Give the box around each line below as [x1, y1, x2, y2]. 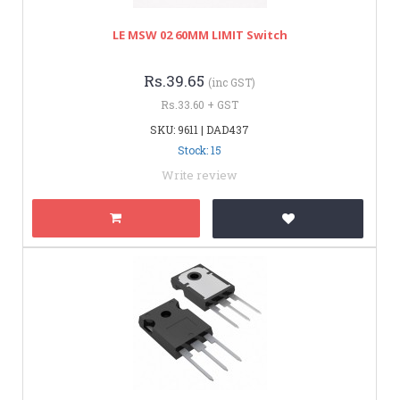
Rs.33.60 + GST [161, 96, 238, 112]
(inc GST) [208, 74, 255, 89]
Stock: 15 [178, 142, 221, 157]
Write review [162, 166, 237, 183]
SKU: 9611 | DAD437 [150, 121, 249, 137]
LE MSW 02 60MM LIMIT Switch [112, 26, 287, 43]
